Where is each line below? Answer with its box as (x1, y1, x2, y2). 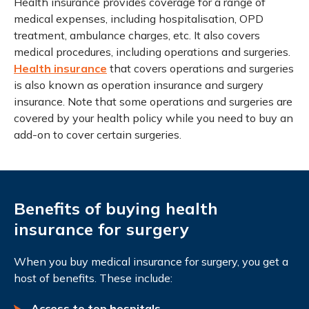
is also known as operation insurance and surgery (14, 77, 263, 92)
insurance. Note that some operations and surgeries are (14, 94, 292, 108)
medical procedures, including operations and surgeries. (14, 44, 290, 59)
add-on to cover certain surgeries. (14, 127, 181, 141)
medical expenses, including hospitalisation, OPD (14, 11, 263, 26)
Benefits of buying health (14, 197, 218, 219)
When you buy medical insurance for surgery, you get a (14, 254, 288, 268)
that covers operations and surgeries (107, 61, 294, 75)
